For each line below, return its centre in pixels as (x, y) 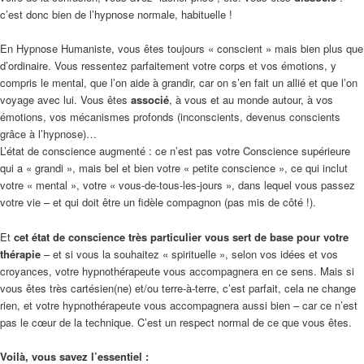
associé (150, 100)
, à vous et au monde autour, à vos (251, 100)
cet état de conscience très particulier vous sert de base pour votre (181, 236)
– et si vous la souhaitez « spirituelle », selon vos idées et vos (189, 253)
